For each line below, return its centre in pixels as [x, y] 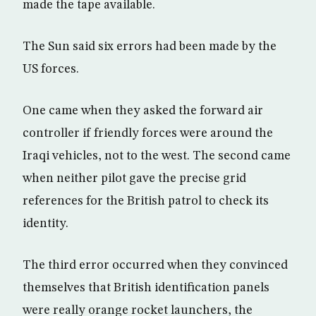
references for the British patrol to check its [146, 201]
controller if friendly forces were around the [148, 133]
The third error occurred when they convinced [155, 265]
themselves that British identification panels [146, 288]
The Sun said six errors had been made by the [150, 47]
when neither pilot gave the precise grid [134, 178]
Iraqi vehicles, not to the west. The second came [157, 156]
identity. [45, 224]
